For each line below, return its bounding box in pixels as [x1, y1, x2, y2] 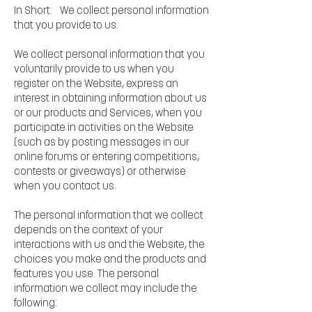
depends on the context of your [14, 225, 163, 236]
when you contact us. [14, 181, 116, 192]
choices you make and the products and [14, 254, 206, 265]
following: [14, 298, 57, 309]
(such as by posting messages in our [14, 137, 189, 148]
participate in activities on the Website [14, 123, 194, 134]
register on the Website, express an [14, 79, 178, 90]
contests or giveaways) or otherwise [14, 166, 186, 178]
